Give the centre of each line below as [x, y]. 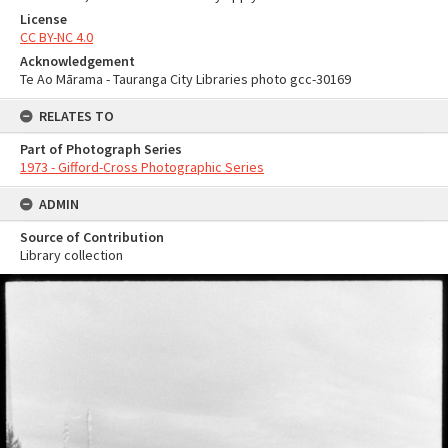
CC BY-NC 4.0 [56, 37]
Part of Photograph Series [101, 149]
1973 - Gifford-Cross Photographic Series [142, 167]
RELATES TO [76, 116]
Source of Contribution [92, 237]
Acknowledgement [77, 61]
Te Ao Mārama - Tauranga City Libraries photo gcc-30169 [185, 79]
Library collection [71, 255]
